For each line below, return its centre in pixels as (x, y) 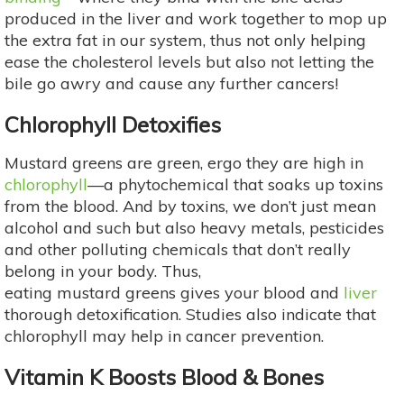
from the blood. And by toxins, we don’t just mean (190, 207)
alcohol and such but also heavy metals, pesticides (194, 228)
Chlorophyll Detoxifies (113, 125)
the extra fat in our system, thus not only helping (185, 41)
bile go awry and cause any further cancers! (171, 84)
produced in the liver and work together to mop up (196, 19)
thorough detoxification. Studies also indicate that (190, 315)
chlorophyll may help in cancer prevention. (164, 336)
